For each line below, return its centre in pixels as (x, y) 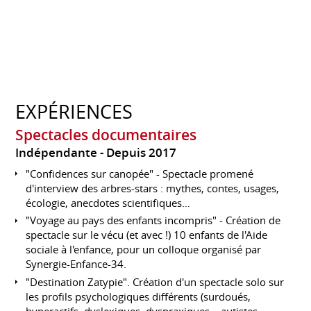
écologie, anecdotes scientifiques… (108, 202)
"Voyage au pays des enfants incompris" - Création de (153, 220)
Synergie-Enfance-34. (76, 264)
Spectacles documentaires (106, 135)
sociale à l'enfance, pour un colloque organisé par (144, 250)
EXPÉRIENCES (74, 112)
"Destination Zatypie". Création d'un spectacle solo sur (155, 281)
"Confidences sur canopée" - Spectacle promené (140, 173)
